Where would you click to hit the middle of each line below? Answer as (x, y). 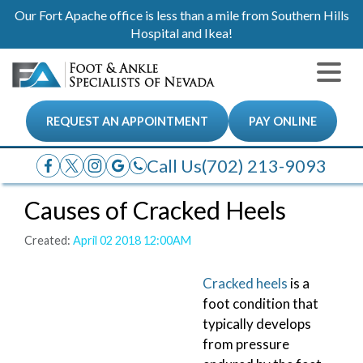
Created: (49, 240)
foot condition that (261, 303)
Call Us (175, 166)
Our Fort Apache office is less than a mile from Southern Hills (181, 15)
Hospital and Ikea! (181, 33)
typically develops (257, 323)
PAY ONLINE (283, 121)
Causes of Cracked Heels (155, 210)
